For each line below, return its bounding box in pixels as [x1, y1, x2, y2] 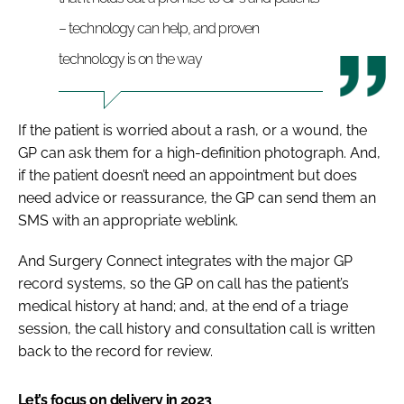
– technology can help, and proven [59, 19, 259, 37]
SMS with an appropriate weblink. [18, 211, 238, 229]
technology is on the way [59, 50, 203, 68]
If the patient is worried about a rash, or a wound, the [18, 121, 367, 139]
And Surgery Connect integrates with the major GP [18, 252, 353, 270]
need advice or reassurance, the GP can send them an [18, 188, 376, 207]
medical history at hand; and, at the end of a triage [18, 297, 348, 315]
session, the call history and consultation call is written [18, 319, 375, 337]
